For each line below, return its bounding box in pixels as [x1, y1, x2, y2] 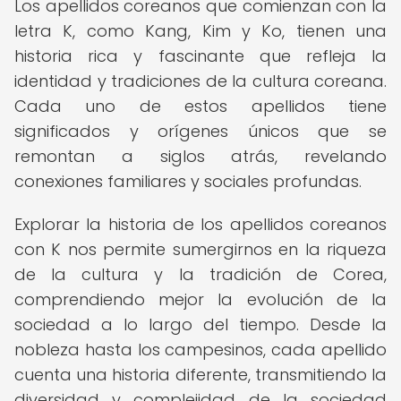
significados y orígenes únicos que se [14, 120, 387, 142]
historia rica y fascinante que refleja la [14, 45, 387, 67]
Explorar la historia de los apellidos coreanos [14, 213, 387, 235]
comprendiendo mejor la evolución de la [14, 288, 387, 311]
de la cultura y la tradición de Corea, [14, 263, 387, 286]
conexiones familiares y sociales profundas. [14, 170, 362, 192]
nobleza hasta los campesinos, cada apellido [14, 338, 387, 361]
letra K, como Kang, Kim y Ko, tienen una [14, 20, 387, 42]
